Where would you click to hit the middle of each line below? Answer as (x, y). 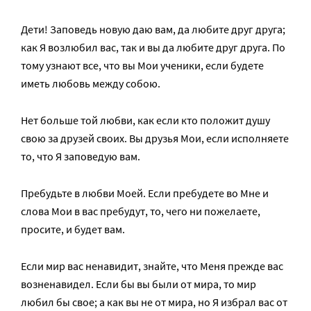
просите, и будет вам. (73, 229)
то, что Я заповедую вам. (81, 156)
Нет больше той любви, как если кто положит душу (145, 120)
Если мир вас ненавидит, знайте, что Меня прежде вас (152, 266)
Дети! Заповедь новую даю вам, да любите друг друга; (153, 29)
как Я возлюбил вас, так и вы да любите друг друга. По (153, 47)
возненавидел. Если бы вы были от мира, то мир (138, 284)
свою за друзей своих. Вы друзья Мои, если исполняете (155, 138)
